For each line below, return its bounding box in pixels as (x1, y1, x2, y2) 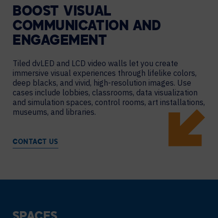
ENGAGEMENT (13, 35, 108, 48)
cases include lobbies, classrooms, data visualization (13, 88, 198, 97)
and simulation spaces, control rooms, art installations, (13, 97, 205, 107)
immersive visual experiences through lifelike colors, (13, 68, 197, 78)
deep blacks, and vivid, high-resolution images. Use (13, 78, 191, 88)
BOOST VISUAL (13, 5, 112, 19)
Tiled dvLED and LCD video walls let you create (13, 58, 178, 68)
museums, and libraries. (13, 107, 96, 117)
